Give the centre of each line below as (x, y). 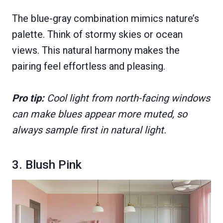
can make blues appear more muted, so (100, 114)
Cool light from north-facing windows (127, 98)
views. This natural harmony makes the (96, 50)
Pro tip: (28, 98)
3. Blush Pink (47, 165)
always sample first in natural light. (89, 130)
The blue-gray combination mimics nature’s (106, 18)
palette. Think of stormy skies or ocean (97, 34)
